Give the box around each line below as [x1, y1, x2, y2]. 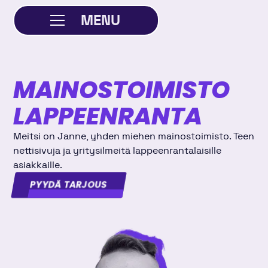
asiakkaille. [13, 159, 63, 171]
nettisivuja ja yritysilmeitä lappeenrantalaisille [13, 144, 222, 157]
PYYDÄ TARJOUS [29, 181, 109, 190]
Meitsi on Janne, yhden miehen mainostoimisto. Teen [13, 130, 255, 142]
